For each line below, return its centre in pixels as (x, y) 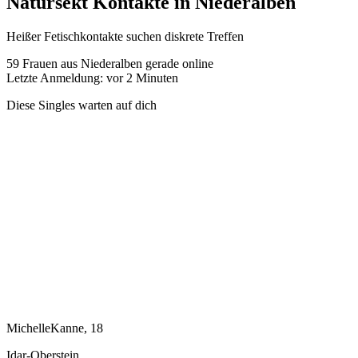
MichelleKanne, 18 (55, 328)
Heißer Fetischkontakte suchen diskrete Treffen (125, 36)
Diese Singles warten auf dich (82, 105)
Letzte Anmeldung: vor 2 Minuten (92, 78)
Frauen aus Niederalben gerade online (116, 63)
